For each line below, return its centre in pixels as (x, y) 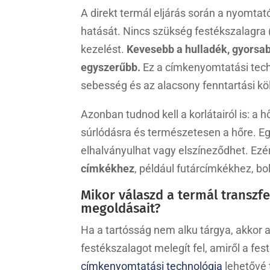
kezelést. (104, 49)
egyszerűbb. (111, 67)
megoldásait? (121, 208)
